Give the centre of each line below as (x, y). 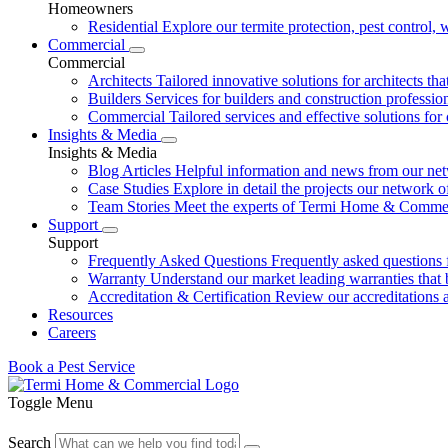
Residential (123, 26)
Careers (72, 332)
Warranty (117, 278)
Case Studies (128, 188)
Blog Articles (129, 170)
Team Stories (129, 206)
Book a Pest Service (71, 366)
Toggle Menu (50, 402)
